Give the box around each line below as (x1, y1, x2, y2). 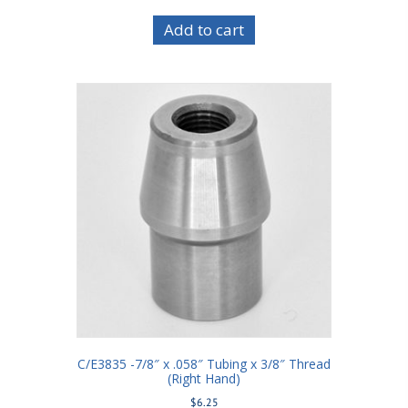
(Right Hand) (168, 370, 240, 388)
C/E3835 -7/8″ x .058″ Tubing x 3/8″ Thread (77, 355, 331, 373)
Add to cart (164, 19, 244, 41)
